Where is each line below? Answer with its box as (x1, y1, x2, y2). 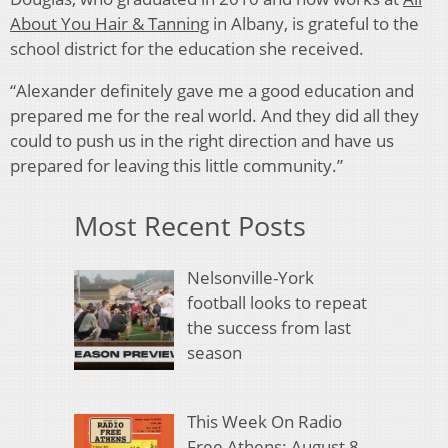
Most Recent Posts (74, 206, 306, 244)
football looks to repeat (186, 291, 367, 315)
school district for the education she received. (10, 36, 364, 60)
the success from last (186, 316, 351, 340)
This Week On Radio (186, 409, 342, 433)
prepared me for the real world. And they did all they (10, 103, 419, 127)
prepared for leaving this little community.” (10, 153, 343, 177)
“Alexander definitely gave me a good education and (10, 78, 414, 102)
